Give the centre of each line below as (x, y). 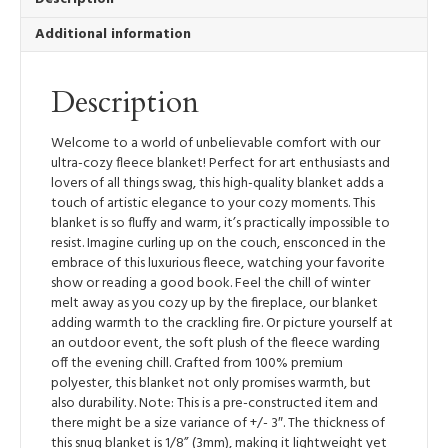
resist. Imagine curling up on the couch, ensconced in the (218, 243)
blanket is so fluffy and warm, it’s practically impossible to (220, 223)
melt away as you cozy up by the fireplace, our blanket (214, 303)
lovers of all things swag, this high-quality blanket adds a (217, 183)
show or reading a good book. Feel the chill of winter (210, 283)
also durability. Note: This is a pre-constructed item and (214, 403)
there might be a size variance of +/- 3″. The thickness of (218, 423)
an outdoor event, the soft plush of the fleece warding (215, 343)
